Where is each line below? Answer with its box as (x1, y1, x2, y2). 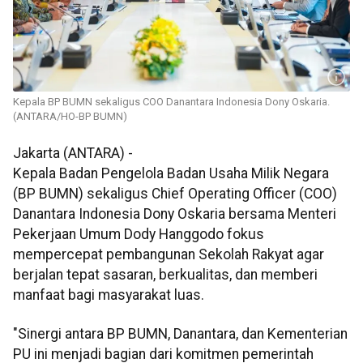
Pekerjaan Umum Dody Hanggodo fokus (13, 226, 264, 243)
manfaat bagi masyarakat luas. (13, 287, 204, 304)
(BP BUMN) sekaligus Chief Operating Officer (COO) (13, 186, 337, 203)
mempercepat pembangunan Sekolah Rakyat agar (13, 246, 324, 263)
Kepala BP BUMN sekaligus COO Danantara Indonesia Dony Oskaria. (13, 96, 330, 109)
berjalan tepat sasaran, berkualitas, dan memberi (13, 267, 318, 284)
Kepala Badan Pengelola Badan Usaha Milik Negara (13, 165, 329, 182)
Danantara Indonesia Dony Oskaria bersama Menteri (13, 206, 336, 223)
